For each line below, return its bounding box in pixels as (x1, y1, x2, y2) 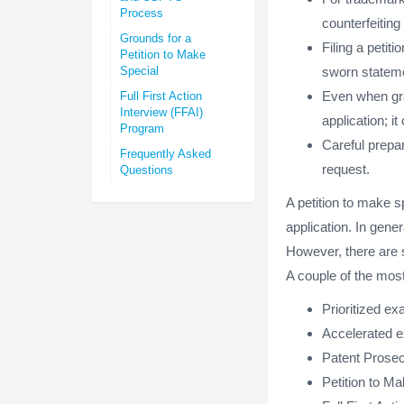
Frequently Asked (120, 147, 211, 161)
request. (322, 161, 370, 177)
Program (120, 122, 164, 135)
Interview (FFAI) (120, 106, 203, 119)
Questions (120, 163, 173, 177)
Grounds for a (120, 32, 191, 45)
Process (120, 6, 163, 20)
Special (120, 64, 159, 78)
